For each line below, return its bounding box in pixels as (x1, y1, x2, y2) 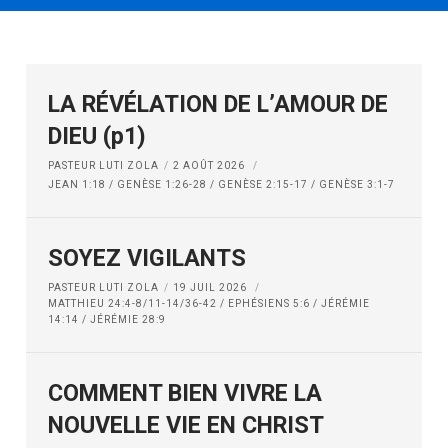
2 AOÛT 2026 (173, 160, 249, 171)
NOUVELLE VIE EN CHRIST (48, 411, 325, 439)
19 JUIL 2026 (173, 282, 251, 293)
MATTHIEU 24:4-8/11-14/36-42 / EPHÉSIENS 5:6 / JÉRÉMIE (48, 298, 371, 309)
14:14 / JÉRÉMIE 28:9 (48, 314, 167, 325)
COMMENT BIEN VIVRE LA (48, 379, 323, 407)
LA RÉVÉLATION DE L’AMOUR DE (48, 90, 389, 118)
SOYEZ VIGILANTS (48, 244, 247, 272)
